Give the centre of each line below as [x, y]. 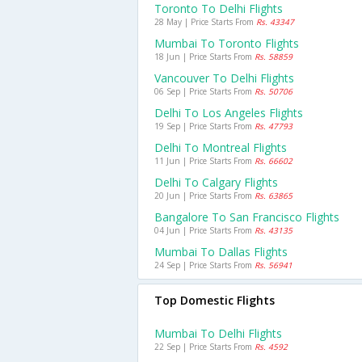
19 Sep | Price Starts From [204, 126]
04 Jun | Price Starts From [204, 230]
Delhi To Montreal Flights [221, 147]
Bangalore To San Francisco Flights [247, 217]
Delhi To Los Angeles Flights [229, 113]
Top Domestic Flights [215, 300]
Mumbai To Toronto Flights [227, 43]
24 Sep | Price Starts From [204, 265]
